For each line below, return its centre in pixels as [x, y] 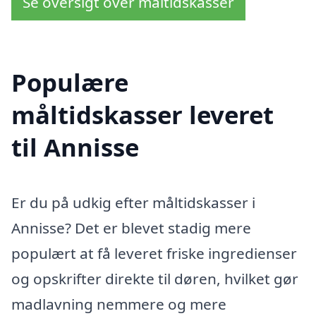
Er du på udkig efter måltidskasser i [133, 202]
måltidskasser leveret [142, 115]
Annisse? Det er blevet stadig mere [131, 227]
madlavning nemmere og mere [119, 304]
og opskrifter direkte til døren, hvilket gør [155, 278]
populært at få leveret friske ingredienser [154, 253]
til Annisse [75, 147]
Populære [70, 82]
